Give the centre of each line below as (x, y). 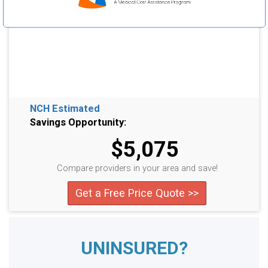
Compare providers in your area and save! (137, 168)
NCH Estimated (65, 109)
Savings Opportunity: (78, 122)
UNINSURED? (134, 248)
